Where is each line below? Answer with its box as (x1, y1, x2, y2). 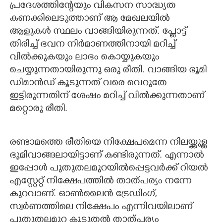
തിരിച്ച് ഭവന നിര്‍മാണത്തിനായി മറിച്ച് (9, 39, 175, 51)
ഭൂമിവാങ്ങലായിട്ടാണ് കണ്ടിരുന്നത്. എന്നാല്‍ (9, 150, 204, 162)
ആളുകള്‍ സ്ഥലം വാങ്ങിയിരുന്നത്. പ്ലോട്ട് (9, 26, 186, 38)
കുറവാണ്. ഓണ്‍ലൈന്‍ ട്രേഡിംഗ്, (9, 188, 157, 201)
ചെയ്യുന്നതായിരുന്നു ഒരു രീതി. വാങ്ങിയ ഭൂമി (9, 64, 207, 77)
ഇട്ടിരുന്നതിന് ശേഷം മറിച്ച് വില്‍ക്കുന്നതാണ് (9, 90, 204, 103)
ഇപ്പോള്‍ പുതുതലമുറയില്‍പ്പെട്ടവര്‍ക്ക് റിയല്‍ (9, 163, 208, 175)
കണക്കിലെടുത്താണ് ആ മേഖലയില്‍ (9, 13, 169, 25)
